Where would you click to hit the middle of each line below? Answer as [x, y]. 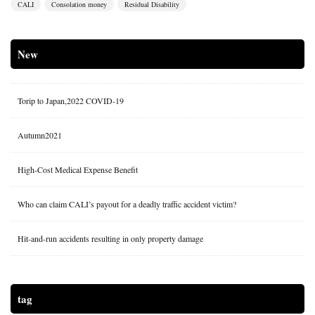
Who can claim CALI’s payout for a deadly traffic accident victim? [127, 204]
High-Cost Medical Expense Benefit [78, 170]
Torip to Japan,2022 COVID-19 [71, 101]
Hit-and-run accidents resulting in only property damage [110, 239]
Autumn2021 [40, 135]
